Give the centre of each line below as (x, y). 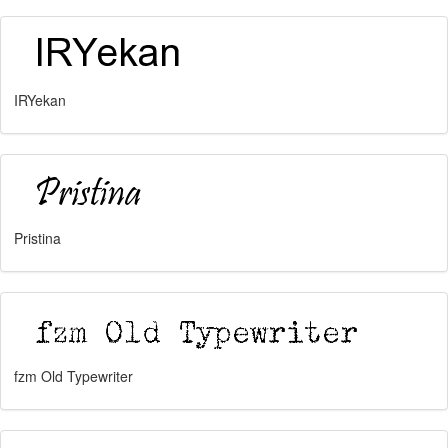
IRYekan (40, 100)
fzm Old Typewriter (73, 376)
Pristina (37, 238)
